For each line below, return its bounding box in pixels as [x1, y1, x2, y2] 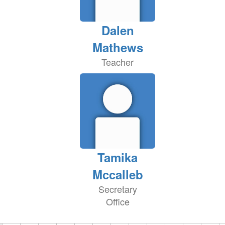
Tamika [97, 149, 138, 166]
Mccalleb [92, 166, 143, 183]
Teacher [101, 55, 134, 68]
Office [105, 195, 130, 208]
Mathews [92, 39, 143, 56]
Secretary [98, 182, 137, 195]
